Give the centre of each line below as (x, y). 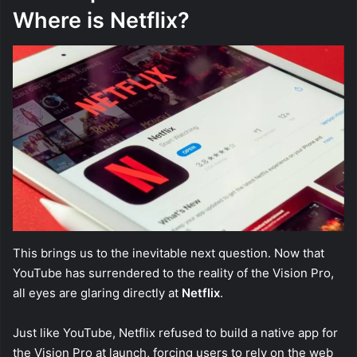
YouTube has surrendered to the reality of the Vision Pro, (173, 273)
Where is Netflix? (101, 20)
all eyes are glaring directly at (97, 293)
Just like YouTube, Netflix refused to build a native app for (175, 333)
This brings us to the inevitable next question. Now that (169, 253)
